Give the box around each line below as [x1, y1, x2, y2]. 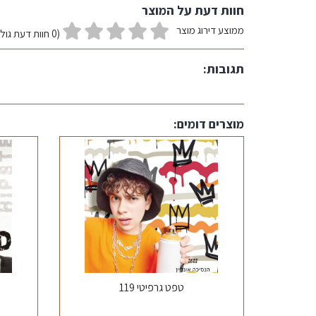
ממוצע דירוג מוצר [176, 23, 244, 37]
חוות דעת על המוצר [142, 2, 244, 18]
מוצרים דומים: [174, 116, 244, 132]
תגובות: [203, 61, 244, 77]
